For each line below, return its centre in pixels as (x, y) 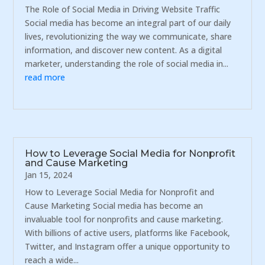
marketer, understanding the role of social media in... (127, 64)
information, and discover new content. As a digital (124, 50)
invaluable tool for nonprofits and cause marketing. (124, 219)
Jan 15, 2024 (49, 174)
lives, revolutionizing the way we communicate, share (129, 37)
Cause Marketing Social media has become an (114, 205)
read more (45, 77)
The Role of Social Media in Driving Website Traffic (123, 9)
